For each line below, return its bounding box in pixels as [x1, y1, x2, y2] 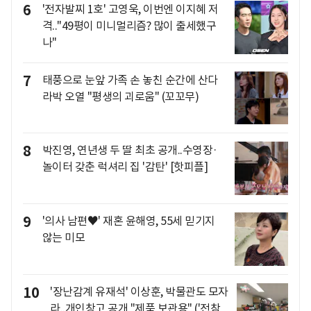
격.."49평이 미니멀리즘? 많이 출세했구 [42, 19, 216, 33]
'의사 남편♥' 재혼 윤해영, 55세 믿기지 [42, 214, 215, 228]
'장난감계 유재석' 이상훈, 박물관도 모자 [50, 284, 228, 299]
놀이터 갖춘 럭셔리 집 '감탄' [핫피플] [42, 160, 208, 174]
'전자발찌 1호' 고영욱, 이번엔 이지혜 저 [42, 2, 219, 17]
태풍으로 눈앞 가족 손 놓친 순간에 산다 [42, 72, 218, 87]
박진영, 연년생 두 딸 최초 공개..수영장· [42, 143, 218, 158]
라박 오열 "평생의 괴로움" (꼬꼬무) [42, 89, 199, 103]
